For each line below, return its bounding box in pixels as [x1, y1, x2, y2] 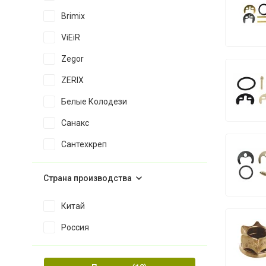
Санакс [61, 118, 89, 128]
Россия [61, 223, 89, 232]
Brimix [61, 11, 85, 21]
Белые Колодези [61, 97, 127, 106]
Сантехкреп [61, 140, 107, 149]
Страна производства [43, 173, 132, 183]
